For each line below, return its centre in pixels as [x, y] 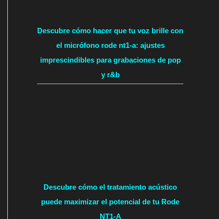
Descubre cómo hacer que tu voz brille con [110, 30]
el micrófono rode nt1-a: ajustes [110, 45]
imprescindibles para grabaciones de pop [110, 60]
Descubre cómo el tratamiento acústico [110, 187]
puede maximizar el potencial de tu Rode [110, 201]
